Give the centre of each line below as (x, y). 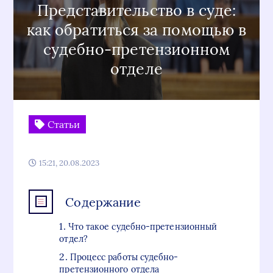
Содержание (103, 202)
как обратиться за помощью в (136, 30)
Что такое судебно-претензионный (143, 227)
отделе (136, 69)
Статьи (62, 124)
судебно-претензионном (136, 49)
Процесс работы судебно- (124, 257)
